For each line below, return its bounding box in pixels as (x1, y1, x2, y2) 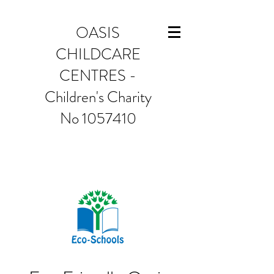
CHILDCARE (55, 43, 141, 65)
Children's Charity (44, 86, 152, 108)
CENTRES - (59, 65, 136, 87)
